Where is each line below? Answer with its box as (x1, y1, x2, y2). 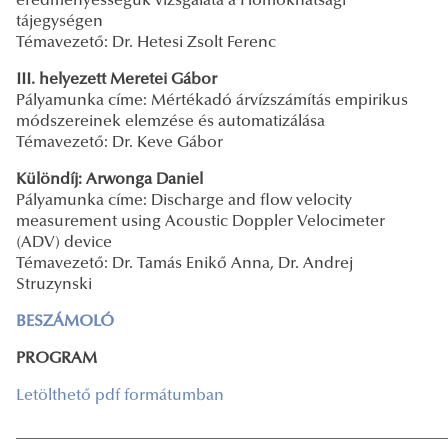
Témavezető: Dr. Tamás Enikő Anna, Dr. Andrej (16, 255, 353, 272)
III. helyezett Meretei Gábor (16, 71, 217, 88)
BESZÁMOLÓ (16, 313, 114, 330)
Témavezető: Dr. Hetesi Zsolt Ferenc (16, 34, 276, 51)
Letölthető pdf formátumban (16, 387, 224, 404)
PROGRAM (16, 350, 97, 367)
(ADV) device (16, 234, 112, 251)
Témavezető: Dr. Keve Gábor (16, 134, 223, 151)
